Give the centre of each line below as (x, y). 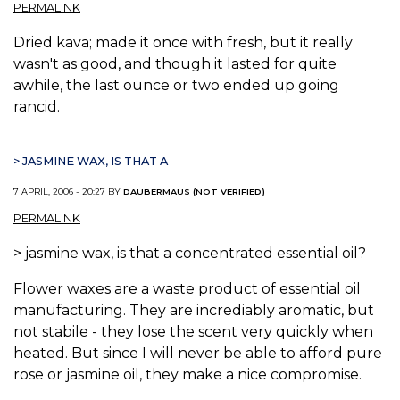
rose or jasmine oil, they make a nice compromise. (187, 374)
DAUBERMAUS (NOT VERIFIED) (194, 192)
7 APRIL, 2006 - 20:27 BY (68, 192)
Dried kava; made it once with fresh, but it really (183, 43)
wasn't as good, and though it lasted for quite (175, 64)
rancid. (37, 107)
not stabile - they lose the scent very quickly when (193, 331)
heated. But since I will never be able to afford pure (198, 353)
